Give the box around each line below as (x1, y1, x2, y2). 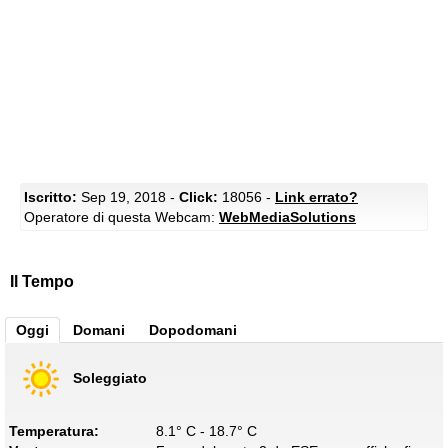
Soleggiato (73, 369, 147, 386)
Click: (179, 189, 218, 205)
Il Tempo (10, 273, 74, 290)
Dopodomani (149, 322, 237, 338)
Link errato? (275, 189, 358, 205)
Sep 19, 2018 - (77, 189, 179, 205)
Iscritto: (24, 189, 77, 205)
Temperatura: (9, 423, 99, 439)
